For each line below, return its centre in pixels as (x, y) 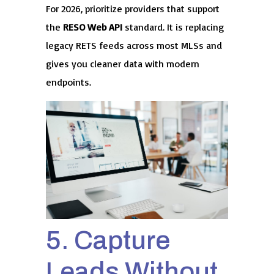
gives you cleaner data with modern (122, 64)
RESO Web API (92, 27)
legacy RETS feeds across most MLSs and (134, 46)
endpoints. (68, 82)
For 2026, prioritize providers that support (132, 9)
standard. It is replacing (173, 27)
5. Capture (108, 240)
